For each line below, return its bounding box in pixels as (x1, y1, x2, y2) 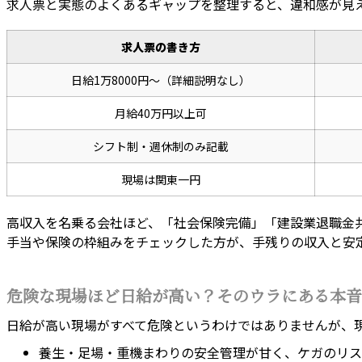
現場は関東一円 (121, 171, 200, 188)
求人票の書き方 (121, 39, 200, 56)
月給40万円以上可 (115, 105, 207, 122)
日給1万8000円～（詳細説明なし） (71, 72, 250, 89)
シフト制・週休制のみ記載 (93, 138, 229, 155)
